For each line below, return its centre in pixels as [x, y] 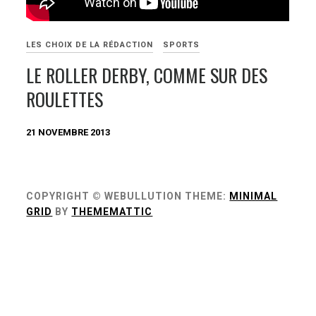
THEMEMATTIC [112, 212]
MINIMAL [254, 196]
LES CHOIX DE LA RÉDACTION [90, 44]
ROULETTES [65, 99]
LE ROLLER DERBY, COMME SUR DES [147, 75]
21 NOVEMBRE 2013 [68, 132]
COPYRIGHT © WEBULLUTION [104, 196]
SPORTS [182, 44]
